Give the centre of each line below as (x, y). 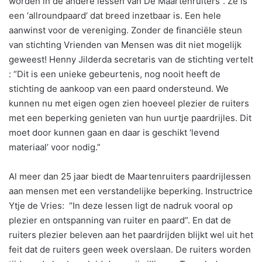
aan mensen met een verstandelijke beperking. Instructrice (131, 191)
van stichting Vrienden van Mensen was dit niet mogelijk (125, 44)
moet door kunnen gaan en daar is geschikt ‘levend (114, 132)
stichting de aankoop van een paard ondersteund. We (119, 88)
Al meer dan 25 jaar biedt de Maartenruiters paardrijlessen (130, 176)
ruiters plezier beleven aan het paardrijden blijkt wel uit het (131, 235)
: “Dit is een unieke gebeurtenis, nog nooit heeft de (115, 74)
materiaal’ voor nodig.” (55, 147)
